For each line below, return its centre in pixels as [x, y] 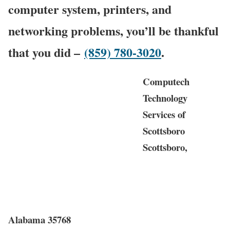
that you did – [44, 52]
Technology [165, 98]
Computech [166, 81]
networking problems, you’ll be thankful [113, 30]
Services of [164, 114]
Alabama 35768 [40, 220]
